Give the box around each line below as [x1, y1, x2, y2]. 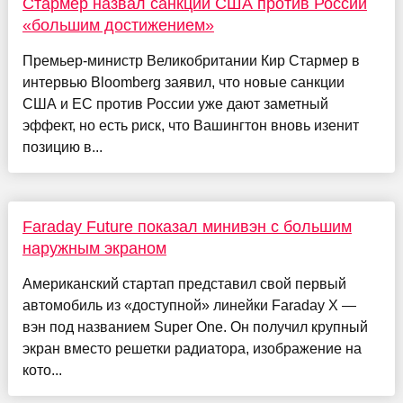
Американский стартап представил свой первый [22, 276, 346, 292]
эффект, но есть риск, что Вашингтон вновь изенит [22, 118, 359, 134]
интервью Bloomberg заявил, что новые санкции [22, 75, 345, 91]
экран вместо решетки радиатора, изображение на [22, 341, 362, 357]
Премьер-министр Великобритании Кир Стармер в [22, 53, 360, 69]
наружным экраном [22, 239, 166, 258]
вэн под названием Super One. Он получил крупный [22, 319, 368, 336]
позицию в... [22, 139, 103, 156]
